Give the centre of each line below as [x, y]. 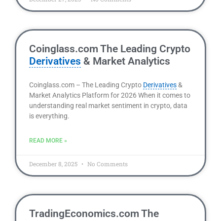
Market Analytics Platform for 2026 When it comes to [110, 95]
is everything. [49, 116]
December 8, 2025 [54, 164]
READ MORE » [48, 141]
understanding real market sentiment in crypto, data [108, 106]
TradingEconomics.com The [94, 214]
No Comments [107, 164]
